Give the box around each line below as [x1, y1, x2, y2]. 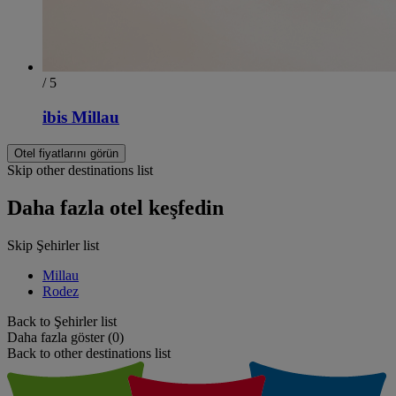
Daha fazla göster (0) [7, 329, 124, 345]
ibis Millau [42, 108, 119, 127]
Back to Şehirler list [7, 313, 117, 329]
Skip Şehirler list [7, 237, 99, 253]
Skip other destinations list [7, 162, 153, 178]
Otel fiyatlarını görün [14, 146, 118, 160]
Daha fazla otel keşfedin [7, 195, 224, 219]
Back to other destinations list [7, 345, 171, 361]
